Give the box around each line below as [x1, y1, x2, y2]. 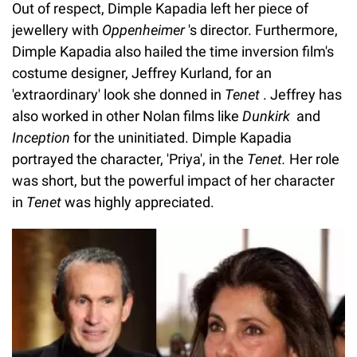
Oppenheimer [102, 21, 185, 38]
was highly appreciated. [61, 193, 214, 210]
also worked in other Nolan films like [12, 107, 242, 124]
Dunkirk [242, 107, 290, 124]
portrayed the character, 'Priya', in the [12, 150, 247, 167]
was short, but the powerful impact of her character [12, 171, 335, 189]
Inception [12, 128, 70, 146]
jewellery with [12, 21, 102, 38]
